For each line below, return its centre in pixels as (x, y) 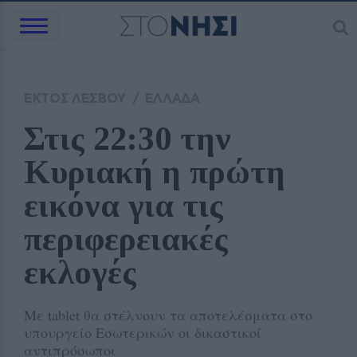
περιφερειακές (126, 239)
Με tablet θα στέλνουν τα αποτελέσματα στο (168, 315)
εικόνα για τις (124, 206)
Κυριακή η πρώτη (155, 172)
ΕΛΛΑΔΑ (172, 98)
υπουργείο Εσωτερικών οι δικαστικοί (143, 332)
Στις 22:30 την (127, 139)
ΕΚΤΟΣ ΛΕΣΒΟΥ (75, 98)
